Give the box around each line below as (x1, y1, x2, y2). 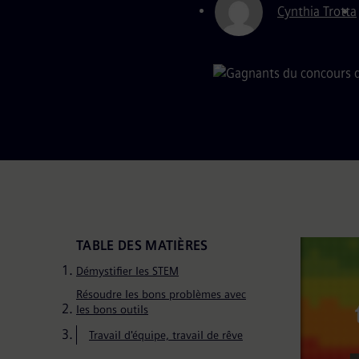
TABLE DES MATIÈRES (76, 238, 208, 254)
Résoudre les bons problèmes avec (76, 288, 246, 302)
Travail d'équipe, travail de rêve (89, 329, 243, 343)
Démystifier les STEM (76, 264, 179, 279)
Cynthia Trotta (277, 4, 357, 20)
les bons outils (76, 303, 148, 317)
